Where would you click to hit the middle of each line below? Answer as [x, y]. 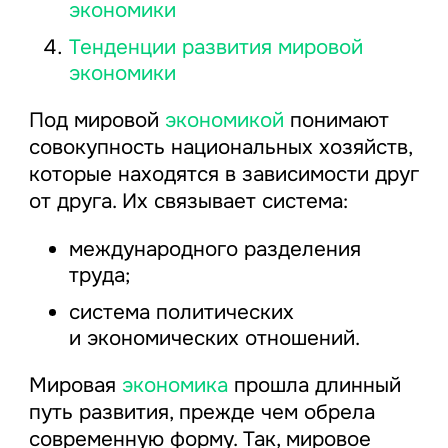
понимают [336, 119]
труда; [99, 274]
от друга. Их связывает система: [188, 200]
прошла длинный [314, 384]
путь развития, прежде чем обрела [201, 411]
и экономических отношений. [214, 338]
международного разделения [214, 248]
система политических [181, 312]
